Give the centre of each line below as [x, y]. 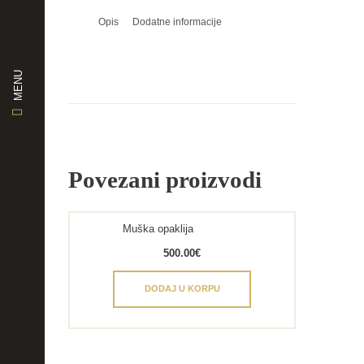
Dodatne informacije [177, 22]
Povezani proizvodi [165, 179]
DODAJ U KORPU [182, 289]
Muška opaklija [158, 229]
